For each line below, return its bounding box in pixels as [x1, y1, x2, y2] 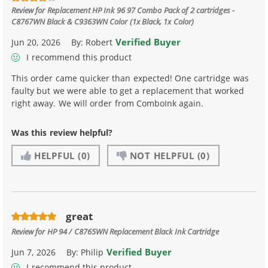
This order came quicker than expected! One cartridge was [11, 72, 249, 84]
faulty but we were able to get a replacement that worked [11, 84, 244, 96]
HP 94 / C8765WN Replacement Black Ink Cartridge [47, 226, 220, 237]
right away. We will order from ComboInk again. [11, 97, 204, 109]
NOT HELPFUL [129, 149, 194, 162]
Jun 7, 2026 [11, 246, 56, 258]
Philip [81, 246, 106, 258]
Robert [86, 36, 115, 48]
